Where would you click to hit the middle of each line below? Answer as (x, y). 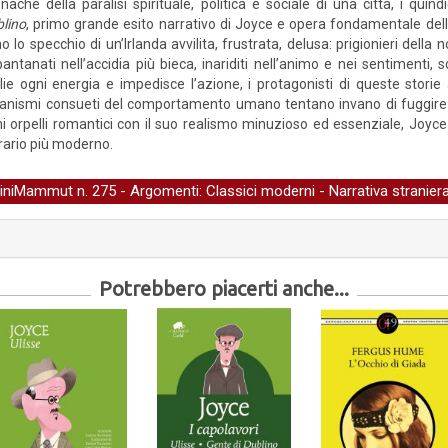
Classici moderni (260, 191)
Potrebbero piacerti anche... (224, 288)
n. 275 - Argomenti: (139, 191)
